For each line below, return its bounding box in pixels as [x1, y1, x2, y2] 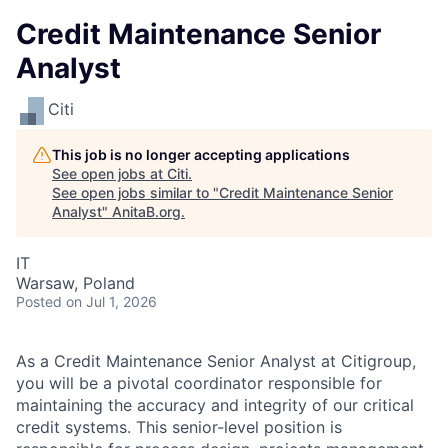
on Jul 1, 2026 [66, 293, 157, 310]
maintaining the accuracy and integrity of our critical [16, 395, 414, 415]
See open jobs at [52, 165, 167, 182]
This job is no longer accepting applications [52, 146, 350, 163]
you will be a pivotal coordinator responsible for [16, 373, 382, 393]
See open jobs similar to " [52, 184, 219, 201]
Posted [16, 293, 62, 310]
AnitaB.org [112, 203, 181, 220]
